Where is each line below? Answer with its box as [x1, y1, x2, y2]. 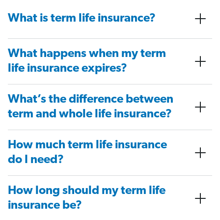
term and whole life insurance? [8, 109, 172, 121]
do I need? [8, 154, 64, 166]
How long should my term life [8, 185, 165, 197]
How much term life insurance [8, 139, 167, 152]
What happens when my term [8, 48, 166, 60]
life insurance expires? [8, 63, 127, 75]
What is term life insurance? [8, 13, 156, 25]
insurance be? [8, 200, 82, 212]
